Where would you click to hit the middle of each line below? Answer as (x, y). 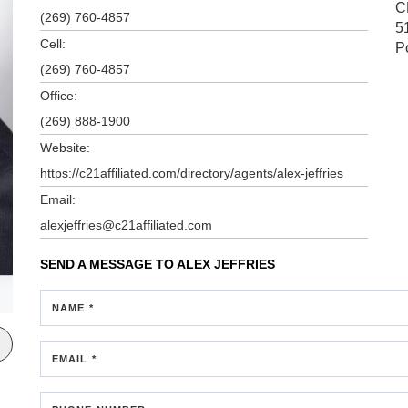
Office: (59, 95)
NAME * (73, 307)
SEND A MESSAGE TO (108, 264)
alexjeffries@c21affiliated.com (126, 224)
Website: (65, 147)
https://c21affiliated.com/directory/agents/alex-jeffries (192, 173)
